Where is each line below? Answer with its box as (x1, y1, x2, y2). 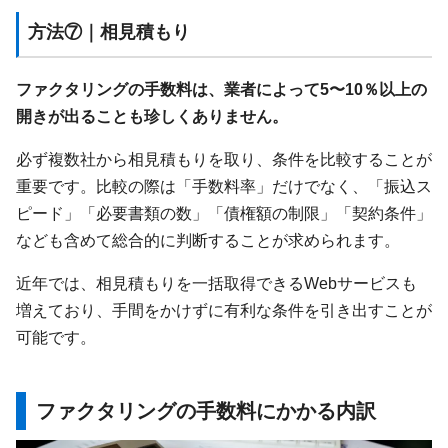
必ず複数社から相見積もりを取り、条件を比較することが (16, 149, 432, 168)
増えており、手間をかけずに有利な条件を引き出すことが (16, 301, 432, 320)
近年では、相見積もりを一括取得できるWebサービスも (16, 274, 417, 293)
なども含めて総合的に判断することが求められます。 (16, 230, 400, 249)
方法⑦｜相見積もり (27, 22, 190, 43)
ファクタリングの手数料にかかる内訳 (36, 400, 377, 423)
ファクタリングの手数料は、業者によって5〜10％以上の (16, 79, 427, 98)
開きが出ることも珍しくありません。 (16, 106, 288, 125)
